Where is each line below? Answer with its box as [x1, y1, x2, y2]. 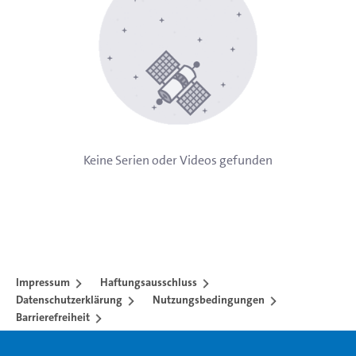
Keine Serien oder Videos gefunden [83, 152, 273, 168]
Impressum [16, 274, 70, 291]
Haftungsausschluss [100, 274, 197, 291]
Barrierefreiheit [16, 309, 90, 326]
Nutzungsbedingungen [153, 292, 265, 308]
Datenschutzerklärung [16, 292, 122, 308]
